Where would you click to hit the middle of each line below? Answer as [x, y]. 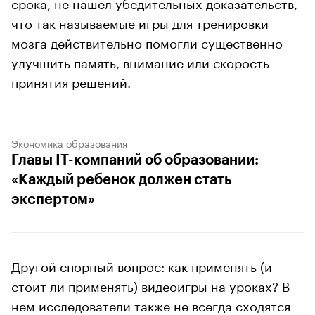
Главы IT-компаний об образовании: [135, 161]
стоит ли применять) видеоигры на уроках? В [150, 285]
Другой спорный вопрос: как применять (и [142, 265]
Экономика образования [69, 143]
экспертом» [53, 200]
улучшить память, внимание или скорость [140, 62]
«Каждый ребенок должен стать [122, 180]
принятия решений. [71, 81]
